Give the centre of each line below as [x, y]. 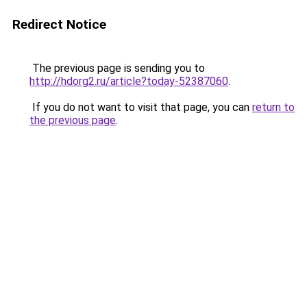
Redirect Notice [59, 24]
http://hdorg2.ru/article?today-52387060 [129, 81]
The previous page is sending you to [117, 68]
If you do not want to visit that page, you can [141, 107]
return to [273, 107]
